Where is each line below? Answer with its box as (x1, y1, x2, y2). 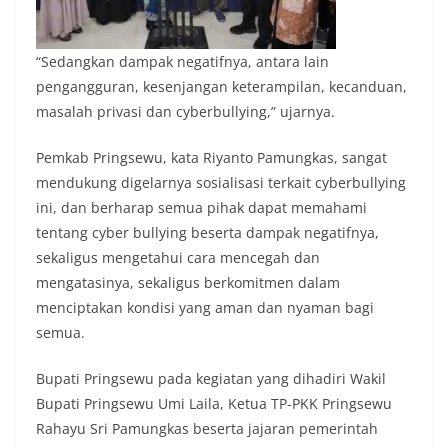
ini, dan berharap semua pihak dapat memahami (36, 198, 367, 218)
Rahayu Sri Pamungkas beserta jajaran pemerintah (36, 419, 378, 439)
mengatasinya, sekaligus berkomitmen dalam (36, 273, 340, 293)
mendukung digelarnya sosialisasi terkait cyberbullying (36, 173, 406, 193)
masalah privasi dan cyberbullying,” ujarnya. (36, 102, 335, 122)
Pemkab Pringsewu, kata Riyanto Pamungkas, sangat (36, 148, 387, 168)
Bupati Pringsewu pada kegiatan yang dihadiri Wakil (36, 369, 386, 389)
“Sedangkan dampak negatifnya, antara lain (36, 52, 329, 72)
